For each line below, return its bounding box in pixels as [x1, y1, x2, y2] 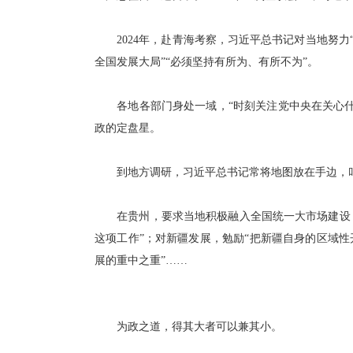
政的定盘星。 [95, 122, 161, 134]
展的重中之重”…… [95, 255, 188, 266]
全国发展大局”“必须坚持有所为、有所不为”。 [95, 56, 318, 68]
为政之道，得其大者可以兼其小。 [95, 321, 282, 333]
